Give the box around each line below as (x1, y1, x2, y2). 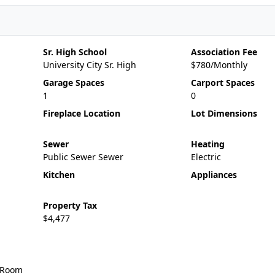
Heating (190, 138, 225, 150)
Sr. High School (42, 46, 107, 58)
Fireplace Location (42, 107, 120, 119)
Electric (190, 151, 221, 163)
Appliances (190, 169, 237, 180)
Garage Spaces (42, 77, 104, 88)
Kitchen (42, 169, 75, 180)
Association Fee (190, 46, 257, 58)
